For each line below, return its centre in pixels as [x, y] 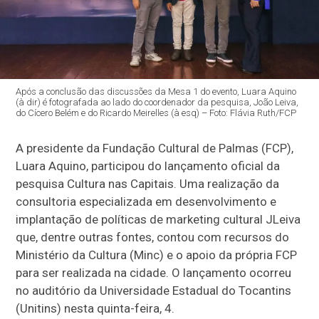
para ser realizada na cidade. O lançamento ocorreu [154, 272]
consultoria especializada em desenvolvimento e [146, 201]
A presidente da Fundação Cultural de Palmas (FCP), [155, 148]
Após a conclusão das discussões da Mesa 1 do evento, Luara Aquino [156, 91]
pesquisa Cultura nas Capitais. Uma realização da [148, 183]
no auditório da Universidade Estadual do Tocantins [154, 290]
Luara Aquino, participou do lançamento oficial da [148, 166]
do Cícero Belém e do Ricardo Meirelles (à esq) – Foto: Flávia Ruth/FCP [156, 113]
